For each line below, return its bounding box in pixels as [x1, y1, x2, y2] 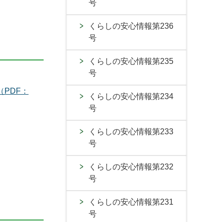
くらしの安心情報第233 [89, 127, 173, 136]
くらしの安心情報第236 [89, 22, 173, 30]
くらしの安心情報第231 [89, 198, 173, 206]
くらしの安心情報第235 [89, 57, 173, 65]
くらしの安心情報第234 [89, 92, 173, 101]
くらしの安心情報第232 [89, 163, 173, 171]
